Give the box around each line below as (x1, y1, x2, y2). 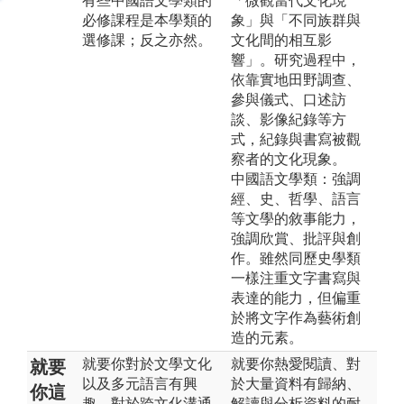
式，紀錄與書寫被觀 (231, 131, 361, 147)
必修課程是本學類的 (82, 12, 212, 28)
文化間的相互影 (231, 32, 332, 48)
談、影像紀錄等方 (231, 111, 346, 127)
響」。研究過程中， (231, 51, 361, 68)
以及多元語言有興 (82, 375, 197, 391)
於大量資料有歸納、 (231, 375, 361, 391)
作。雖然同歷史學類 (231, 250, 361, 266)
